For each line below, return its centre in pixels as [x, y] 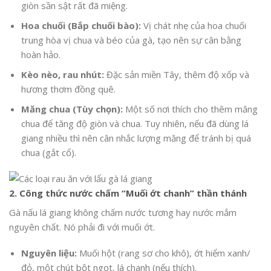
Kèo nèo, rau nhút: [62, 74]
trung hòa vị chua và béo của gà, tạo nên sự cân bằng [131, 40]
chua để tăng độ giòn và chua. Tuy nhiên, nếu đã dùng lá [135, 123]
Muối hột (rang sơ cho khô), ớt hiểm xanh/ [163, 253]
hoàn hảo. [41, 54]
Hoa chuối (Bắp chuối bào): [81, 25]
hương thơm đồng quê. [68, 89]
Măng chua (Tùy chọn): [72, 109]
